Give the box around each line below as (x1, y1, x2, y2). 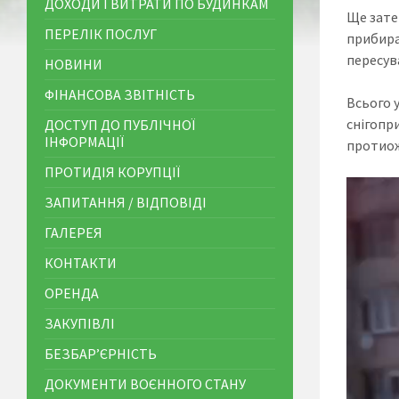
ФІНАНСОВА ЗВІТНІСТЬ (45, 85, 195, 103)
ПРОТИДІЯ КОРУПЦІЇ (45, 163, 180, 181)
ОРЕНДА (45, 284, 99, 302)
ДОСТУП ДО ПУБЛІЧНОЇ (45, 116, 195, 134)
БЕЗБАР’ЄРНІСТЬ (45, 345, 157, 362)
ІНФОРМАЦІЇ (45, 133, 124, 151)
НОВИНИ (45, 55, 102, 73)
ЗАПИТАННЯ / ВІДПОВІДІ (45, 193, 207, 211)
